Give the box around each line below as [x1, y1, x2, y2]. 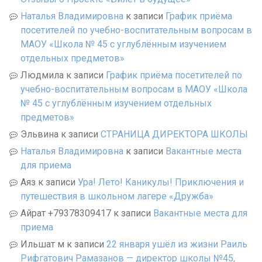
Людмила [20, 69, 64, 81]
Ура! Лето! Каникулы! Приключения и [78, 176, 244, 188]
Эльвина [20, 128, 58, 140]
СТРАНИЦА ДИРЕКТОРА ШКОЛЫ [101, 128, 248, 140]
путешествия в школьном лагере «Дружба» [20, 190, 213, 202]
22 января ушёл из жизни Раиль [106, 238, 247, 250]
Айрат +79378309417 [20, 207, 111, 219]
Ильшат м [20, 238, 64, 250]
